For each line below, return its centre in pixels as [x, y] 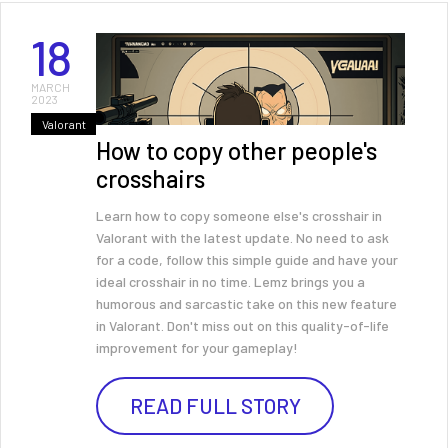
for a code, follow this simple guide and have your [247, 259]
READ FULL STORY [215, 405]
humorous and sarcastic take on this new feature [246, 303]
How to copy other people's [236, 150]
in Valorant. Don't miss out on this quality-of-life [242, 325]
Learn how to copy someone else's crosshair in [239, 215]
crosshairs [150, 178]
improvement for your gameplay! [197, 347]
